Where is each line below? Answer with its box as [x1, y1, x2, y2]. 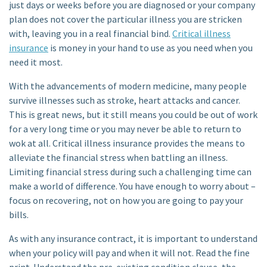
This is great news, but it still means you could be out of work [9, 108, 257, 120]
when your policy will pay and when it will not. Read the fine [9, 246, 250, 259]
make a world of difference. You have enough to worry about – [9, 179, 256, 192]
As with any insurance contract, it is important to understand [9, 232, 257, 244]
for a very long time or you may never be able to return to [9, 122, 241, 135]
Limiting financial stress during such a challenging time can [9, 165, 252, 178]
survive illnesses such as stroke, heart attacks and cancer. [9, 94, 240, 106]
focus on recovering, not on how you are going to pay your [9, 194, 243, 206]
